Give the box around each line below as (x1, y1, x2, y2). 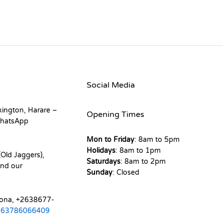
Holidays (86, 146, 115, 155)
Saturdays (86, 157, 120, 166)
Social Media (86, 80, 135, 91)
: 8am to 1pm (115, 146, 161, 155)
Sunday (86, 168, 112, 177)
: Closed (112, 168, 139, 177)
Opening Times (86, 110, 144, 120)
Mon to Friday (86, 135, 134, 144)
